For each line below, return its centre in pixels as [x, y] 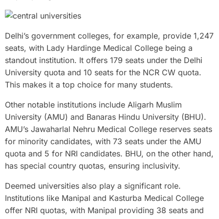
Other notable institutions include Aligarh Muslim [93, 104]
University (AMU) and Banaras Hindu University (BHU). [106, 117]
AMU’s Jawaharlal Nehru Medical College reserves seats [109, 129]
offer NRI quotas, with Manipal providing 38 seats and [104, 210]
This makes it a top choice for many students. [89, 84]
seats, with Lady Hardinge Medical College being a [99, 48]
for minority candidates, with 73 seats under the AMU [103, 141]
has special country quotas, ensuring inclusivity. [93, 165]
